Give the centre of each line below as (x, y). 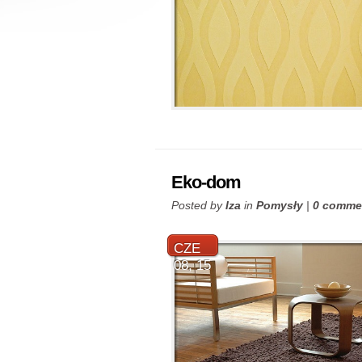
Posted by (198, 205)
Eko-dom (206, 182)
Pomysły (280, 205)
